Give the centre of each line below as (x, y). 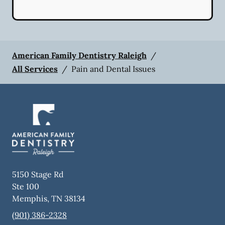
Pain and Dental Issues (113, 69)
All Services (35, 69)
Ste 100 (26, 187)
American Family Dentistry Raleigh (79, 55)
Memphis (30, 199)
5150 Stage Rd (38, 175)
